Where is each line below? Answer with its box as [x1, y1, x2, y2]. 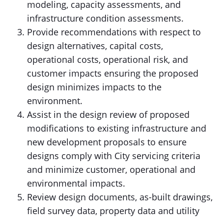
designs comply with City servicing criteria [27, 150, 200, 162]
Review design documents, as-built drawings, [27, 191, 213, 203]
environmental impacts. [27, 177, 125, 189]
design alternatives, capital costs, [27, 40, 163, 52]
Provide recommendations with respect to [27, 26, 201, 38]
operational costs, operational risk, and [27, 54, 188, 65]
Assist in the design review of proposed [27, 109, 190, 120]
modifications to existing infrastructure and [27, 122, 206, 134]
